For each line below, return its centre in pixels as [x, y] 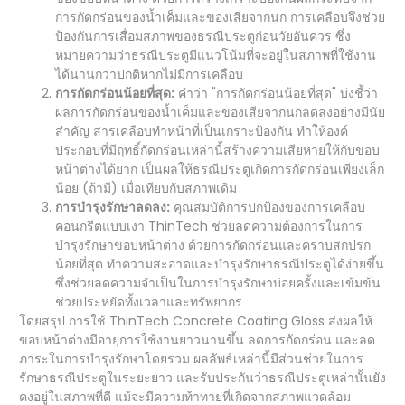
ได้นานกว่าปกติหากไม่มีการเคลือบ [149, 74]
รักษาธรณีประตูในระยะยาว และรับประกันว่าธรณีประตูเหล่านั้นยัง [202, 378]
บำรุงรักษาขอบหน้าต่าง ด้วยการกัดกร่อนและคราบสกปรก [213, 245]
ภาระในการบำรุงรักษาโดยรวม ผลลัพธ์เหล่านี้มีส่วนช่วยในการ [191, 359]
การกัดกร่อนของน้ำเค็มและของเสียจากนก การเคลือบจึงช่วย [220, 17]
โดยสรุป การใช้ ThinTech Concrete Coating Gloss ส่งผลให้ [196, 321]
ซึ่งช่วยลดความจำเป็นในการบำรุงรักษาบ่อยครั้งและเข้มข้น [218, 283]
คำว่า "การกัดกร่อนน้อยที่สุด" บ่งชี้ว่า [276, 93]
